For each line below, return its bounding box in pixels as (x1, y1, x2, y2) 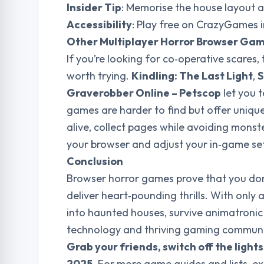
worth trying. (67, 69, 131, 82)
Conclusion (67, 154, 123, 168)
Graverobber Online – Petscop (67, 86, 221, 100)
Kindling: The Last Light (131, 69, 253, 82)
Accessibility (67, 18, 132, 31)
